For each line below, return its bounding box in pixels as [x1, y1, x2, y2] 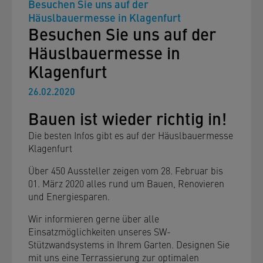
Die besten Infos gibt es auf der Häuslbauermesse [28, 129, 233, 141]
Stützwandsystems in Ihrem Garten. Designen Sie [28, 238, 230, 251]
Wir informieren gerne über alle [28, 212, 159, 225]
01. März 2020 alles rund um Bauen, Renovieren [28, 177, 224, 190]
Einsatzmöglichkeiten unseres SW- [28, 225, 171, 238]
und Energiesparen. [28, 190, 110, 203]
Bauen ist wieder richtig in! [28, 106, 227, 130]
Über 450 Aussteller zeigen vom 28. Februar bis [28, 164, 223, 177]
